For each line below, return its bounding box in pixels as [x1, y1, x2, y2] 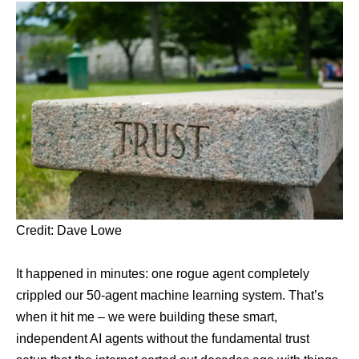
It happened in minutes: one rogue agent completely [16, 266, 309, 280]
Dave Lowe [57, 223, 122, 237]
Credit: [16, 223, 57, 237]
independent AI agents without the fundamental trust [16, 331, 309, 345]
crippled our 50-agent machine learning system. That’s [16, 288, 324, 302]
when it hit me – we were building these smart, [16, 309, 277, 324]
